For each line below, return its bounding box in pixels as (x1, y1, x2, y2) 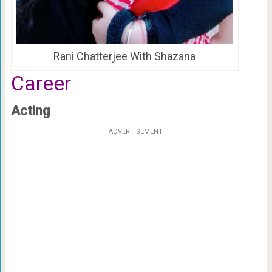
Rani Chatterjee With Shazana (53, 49, 196, 63)
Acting (10, 103, 50, 118)
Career (10, 70, 71, 95)
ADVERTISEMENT (109, 127, 163, 135)
